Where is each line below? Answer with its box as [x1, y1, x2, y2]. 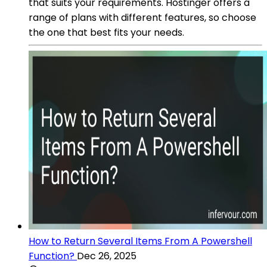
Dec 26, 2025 [77, 249, 136, 263]
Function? [29, 249, 74, 263]
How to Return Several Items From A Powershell [29, 234, 252, 248]
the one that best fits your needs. [29, 25, 184, 39]
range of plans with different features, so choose [29, 10, 256, 24]
